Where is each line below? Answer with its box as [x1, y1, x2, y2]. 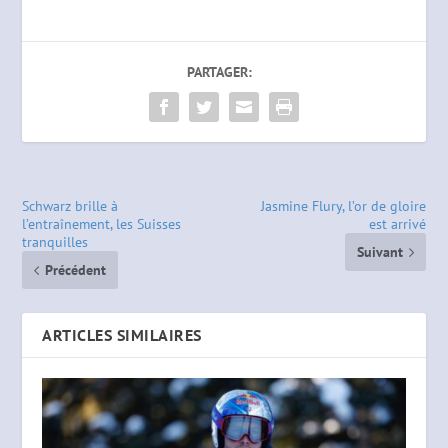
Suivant [356, 243, 403, 262]
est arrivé [368, 215, 426, 234]
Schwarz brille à [22, 197, 119, 216]
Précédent [45, 261, 107, 280]
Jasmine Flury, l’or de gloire [260, 197, 426, 216]
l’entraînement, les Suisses [22, 215, 182, 234]
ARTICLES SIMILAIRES [42, 325, 202, 346]
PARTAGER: [186, 63, 252, 82]
